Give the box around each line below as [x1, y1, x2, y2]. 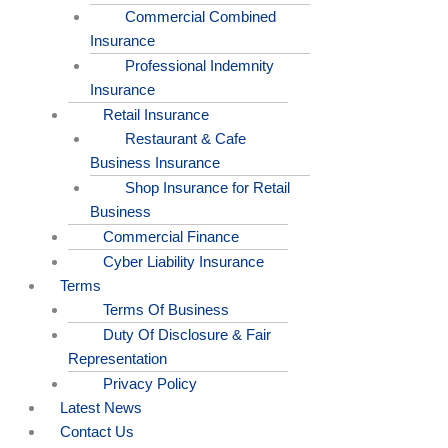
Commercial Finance [102, 228, 239, 246]
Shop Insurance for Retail [125, 179, 290, 197]
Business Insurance [90, 154, 220, 172]
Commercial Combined [125, 8, 276, 26]
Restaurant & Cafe [125, 130, 246, 148]
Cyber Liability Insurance [102, 253, 264, 271]
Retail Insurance [102, 106, 209, 124]
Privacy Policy [102, 375, 197, 393]
